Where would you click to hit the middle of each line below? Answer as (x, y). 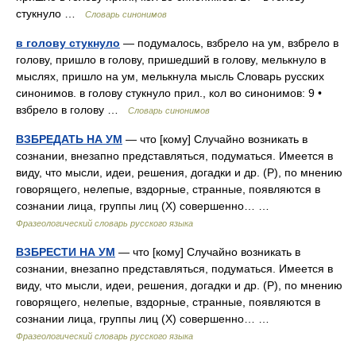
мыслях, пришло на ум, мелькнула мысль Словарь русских (170, 76)
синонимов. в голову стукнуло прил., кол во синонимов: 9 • (169, 93)
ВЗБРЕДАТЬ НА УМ (69, 139)
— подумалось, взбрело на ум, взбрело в (229, 43)
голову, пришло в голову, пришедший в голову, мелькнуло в (171, 60)
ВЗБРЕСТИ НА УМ (66, 252)
